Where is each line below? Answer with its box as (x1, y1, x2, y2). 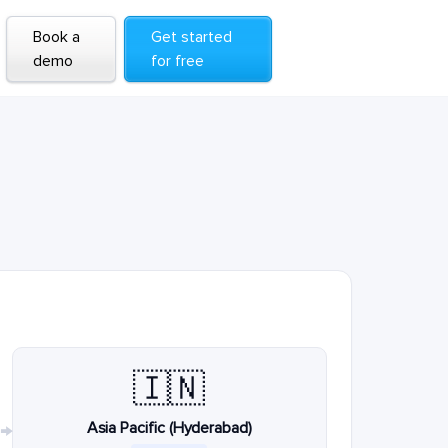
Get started (151, 27, 233, 47)
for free (151, 51, 205, 71)
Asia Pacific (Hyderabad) (86, 418, 252, 438)
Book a (32, 27, 80, 47)
